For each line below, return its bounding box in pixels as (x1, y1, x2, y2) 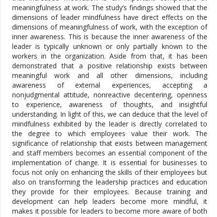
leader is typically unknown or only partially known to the (12, 42, 207, 51)
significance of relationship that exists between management (12, 139, 207, 148)
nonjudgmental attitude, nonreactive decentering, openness (12, 90, 207, 100)
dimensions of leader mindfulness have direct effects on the (12, 13, 207, 22)
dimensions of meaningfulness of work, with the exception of (12, 22, 207, 32)
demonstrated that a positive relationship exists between (12, 61, 207, 71)
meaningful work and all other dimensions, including (12, 71, 207, 80)
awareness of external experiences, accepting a (12, 80, 207, 90)
